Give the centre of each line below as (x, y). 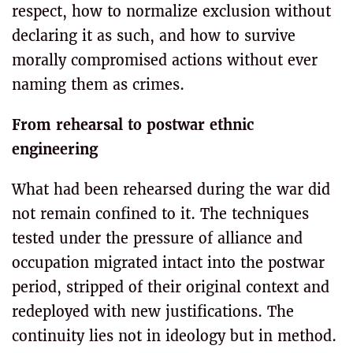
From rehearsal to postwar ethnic (133, 125)
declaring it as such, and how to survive (154, 36)
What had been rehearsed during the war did (171, 190)
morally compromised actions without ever (165, 60)
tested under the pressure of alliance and (157, 238)
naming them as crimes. (98, 85)
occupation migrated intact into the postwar (168, 263)
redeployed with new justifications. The (153, 312)
